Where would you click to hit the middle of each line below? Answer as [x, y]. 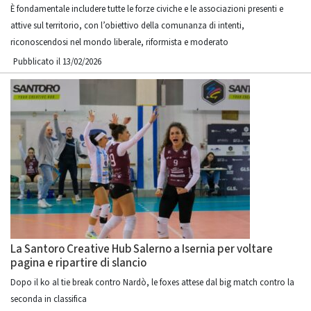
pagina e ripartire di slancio [78, 263]
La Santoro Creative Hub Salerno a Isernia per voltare [142, 249]
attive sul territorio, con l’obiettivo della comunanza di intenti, [127, 26]
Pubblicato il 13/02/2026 [57, 62]
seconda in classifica [49, 299]
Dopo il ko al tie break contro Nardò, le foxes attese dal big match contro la [152, 283]
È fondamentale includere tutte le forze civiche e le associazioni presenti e [147, 9]
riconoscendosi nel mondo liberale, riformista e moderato [119, 42]
